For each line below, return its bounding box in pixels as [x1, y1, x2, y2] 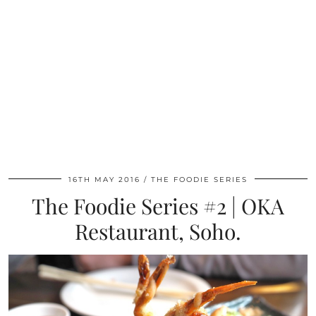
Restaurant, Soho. [75, 217, 241, 246]
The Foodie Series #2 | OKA [32, 192, 284, 221]
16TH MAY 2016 [68, 175, 140, 185]
